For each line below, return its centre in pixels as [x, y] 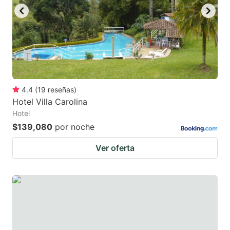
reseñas [61, 89]
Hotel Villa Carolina [50, 101]
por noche [75, 127]
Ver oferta [115, 148]
